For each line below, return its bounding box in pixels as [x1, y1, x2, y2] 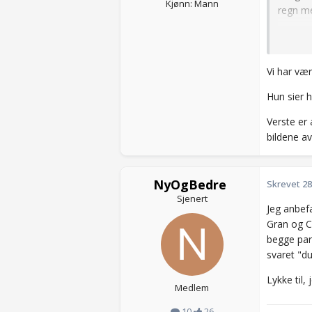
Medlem [175, 281, 209, 294]
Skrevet [267, 177, 302, 190]
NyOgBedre [153, 175, 226, 193]
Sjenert [176, 192, 208, 205]
